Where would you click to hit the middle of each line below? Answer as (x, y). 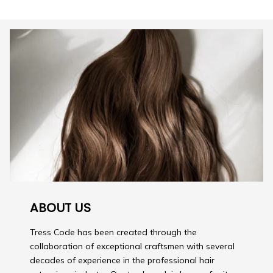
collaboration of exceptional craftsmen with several (133, 246)
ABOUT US (61, 208)
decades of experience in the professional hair (122, 261)
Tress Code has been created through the (114, 232)
